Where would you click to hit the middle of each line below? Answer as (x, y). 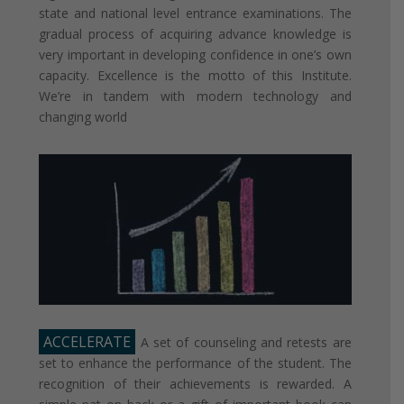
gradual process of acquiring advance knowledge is (195, 33)
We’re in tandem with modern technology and (195, 96)
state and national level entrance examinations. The (195, 13)
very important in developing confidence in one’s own (195, 54)
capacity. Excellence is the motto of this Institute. (195, 75)
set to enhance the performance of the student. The (195, 363)
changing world (83, 116)
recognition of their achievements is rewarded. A (195, 383)
